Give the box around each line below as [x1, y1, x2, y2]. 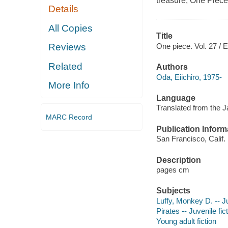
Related [48, 61, 83, 72]
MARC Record [45, 112, 92, 121]
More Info [48, 80, 90, 91]
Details [48, 4, 79, 15]
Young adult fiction [156, 216, 216, 225]
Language [156, 93, 195, 102]
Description [156, 155, 201, 164]
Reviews [48, 42, 87, 53]
